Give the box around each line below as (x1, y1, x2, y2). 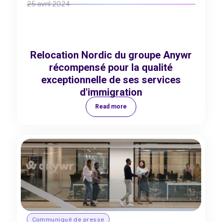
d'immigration (79, 86, 142, 98)
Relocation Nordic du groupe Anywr (30, 49, 192, 61)
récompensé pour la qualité (49, 61, 173, 73)
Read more (95, 103, 127, 110)
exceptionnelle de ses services (41, 74, 181, 86)
